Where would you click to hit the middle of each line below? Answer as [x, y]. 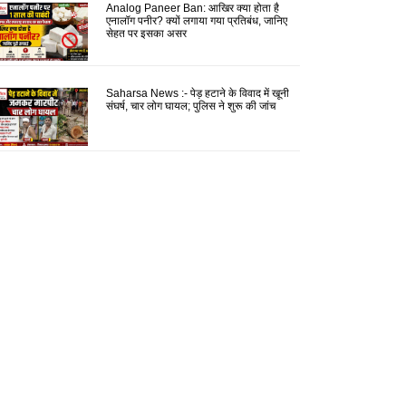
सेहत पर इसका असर [146, 34]
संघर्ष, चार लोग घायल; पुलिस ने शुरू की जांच [190, 106]
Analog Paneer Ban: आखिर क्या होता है [192, 9]
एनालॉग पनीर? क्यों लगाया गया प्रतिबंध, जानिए [196, 21]
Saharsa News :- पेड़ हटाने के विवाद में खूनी [197, 94]
